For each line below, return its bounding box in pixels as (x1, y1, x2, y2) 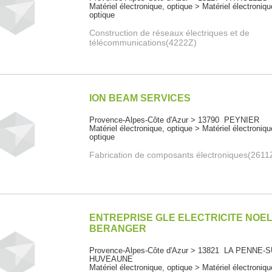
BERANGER (89, 223, 147, 234)
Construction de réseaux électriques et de (89, 28, 250, 38)
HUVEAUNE (89, 254, 134, 264)
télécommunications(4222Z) (89, 38, 197, 48)
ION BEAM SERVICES (89, 93, 191, 104)
